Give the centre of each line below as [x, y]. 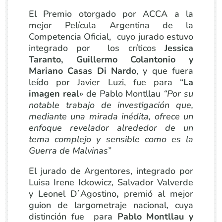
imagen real [54, 94]
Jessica [179, 48]
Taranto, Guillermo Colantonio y [111, 59]
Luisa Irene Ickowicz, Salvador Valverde [111, 182]
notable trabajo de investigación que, [111, 105]
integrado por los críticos [97, 48]
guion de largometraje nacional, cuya [111, 205]
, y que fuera [165, 71]
